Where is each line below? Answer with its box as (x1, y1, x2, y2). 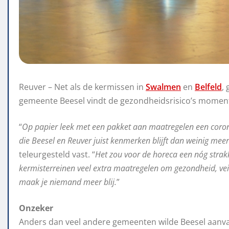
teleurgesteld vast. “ (19, 149, 95, 161)
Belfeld (195, 81, 222, 93)
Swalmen (146, 81, 181, 93)
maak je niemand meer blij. (19, 176, 117, 188)
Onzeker (19, 202, 53, 214)
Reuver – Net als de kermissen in (19, 81, 146, 93)
